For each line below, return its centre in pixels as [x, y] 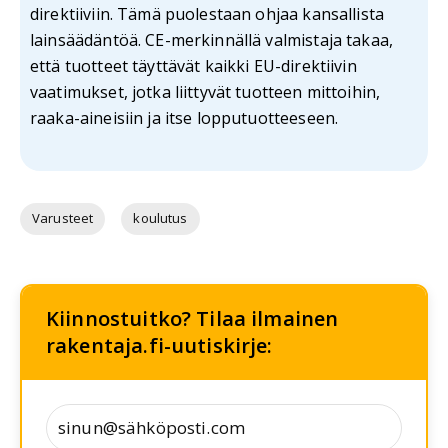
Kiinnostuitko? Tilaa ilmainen [192, 318]
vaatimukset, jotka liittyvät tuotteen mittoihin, [205, 91]
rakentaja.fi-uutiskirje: [159, 345]
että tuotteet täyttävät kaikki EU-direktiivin [193, 65]
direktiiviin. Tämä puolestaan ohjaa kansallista [207, 13]
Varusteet [63, 218]
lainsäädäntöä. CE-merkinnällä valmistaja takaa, [212, 39]
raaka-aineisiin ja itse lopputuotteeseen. [184, 117]
